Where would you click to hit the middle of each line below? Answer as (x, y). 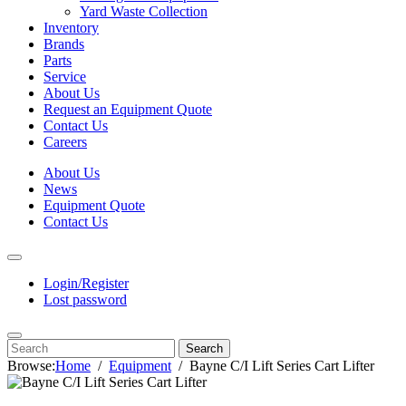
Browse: (31, 366)
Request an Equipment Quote (128, 109)
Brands (64, 44)
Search (204, 348)
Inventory (71, 28)
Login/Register (86, 283)
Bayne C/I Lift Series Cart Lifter (282, 366)
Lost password (85, 300)
